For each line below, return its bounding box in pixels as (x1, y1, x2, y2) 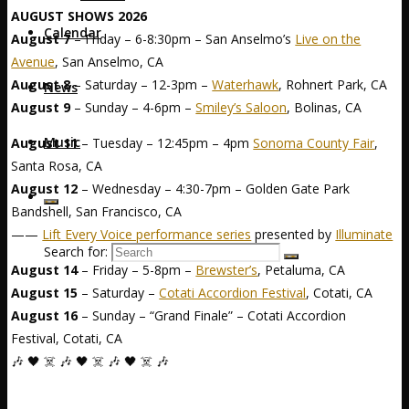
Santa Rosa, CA (11, 156, 103, 174)
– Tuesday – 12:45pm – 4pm (78, 133, 254, 152)
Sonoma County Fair (253, 133, 375, 152)
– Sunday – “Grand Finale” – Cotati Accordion (78, 306, 347, 324)
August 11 (11, 133, 79, 152)
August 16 (11, 306, 79, 324)
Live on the (295, 29, 362, 47)
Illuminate (335, 225, 393, 243)
